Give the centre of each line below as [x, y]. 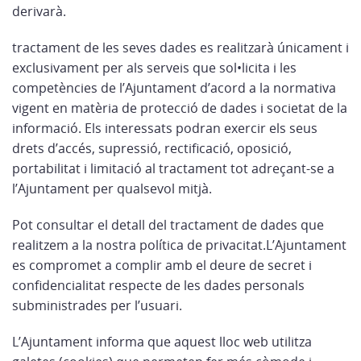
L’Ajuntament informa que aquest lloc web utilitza [162, 342]
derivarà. [39, 11]
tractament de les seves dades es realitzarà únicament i [180, 48]
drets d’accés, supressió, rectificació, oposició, [152, 148]
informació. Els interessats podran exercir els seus [165, 128]
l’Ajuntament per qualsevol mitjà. [112, 189]
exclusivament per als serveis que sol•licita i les [154, 68]
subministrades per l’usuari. [97, 305]
